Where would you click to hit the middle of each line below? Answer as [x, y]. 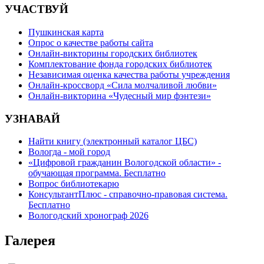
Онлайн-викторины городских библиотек [113, 53]
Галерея [30, 241]
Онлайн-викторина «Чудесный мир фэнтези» [120, 95]
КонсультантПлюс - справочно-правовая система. [128, 194]
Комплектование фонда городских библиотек [120, 64]
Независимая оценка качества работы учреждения [129, 74]
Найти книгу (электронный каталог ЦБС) [113, 141]
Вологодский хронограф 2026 [88, 216]
